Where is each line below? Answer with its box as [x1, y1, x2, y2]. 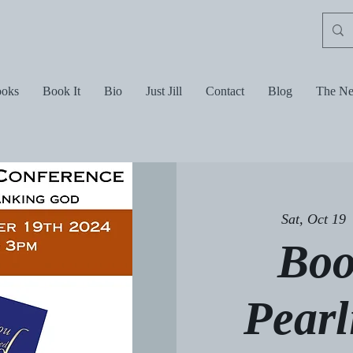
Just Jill [146, 84, 182, 98]
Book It [43, 84, 80, 98]
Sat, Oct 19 [281, 210, 347, 227]
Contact [206, 84, 244, 98]
